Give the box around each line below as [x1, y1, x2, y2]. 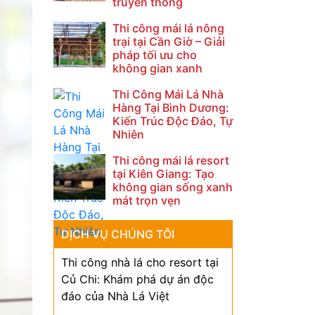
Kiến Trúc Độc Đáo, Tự [112, 114, 233, 128]
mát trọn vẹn [112, 193, 181, 207]
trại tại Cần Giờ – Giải [112, 34, 225, 49]
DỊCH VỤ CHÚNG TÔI [61, 227, 174, 241]
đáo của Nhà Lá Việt [61, 289, 169, 303]
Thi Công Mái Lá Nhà [112, 87, 224, 101]
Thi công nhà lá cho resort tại [61, 255, 219, 269]
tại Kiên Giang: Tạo [112, 167, 214, 181]
